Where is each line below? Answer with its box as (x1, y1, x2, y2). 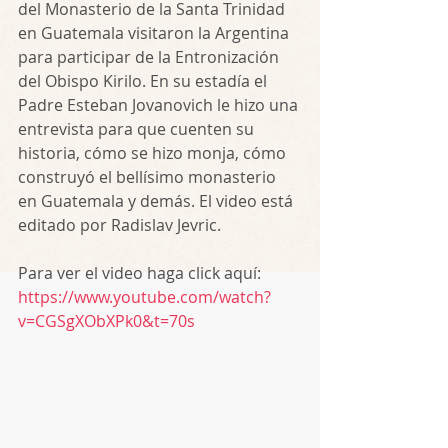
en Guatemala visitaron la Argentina (18, 21, 293, 44)
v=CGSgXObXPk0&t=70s (18, 309, 195, 332)
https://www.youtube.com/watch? (18, 285, 271, 308)
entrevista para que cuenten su (18, 117, 258, 140)
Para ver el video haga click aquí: (18, 261, 265, 284)
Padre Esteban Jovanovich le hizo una (18, 93, 302, 116)
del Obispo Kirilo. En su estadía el (18, 69, 271, 92)
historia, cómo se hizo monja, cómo (18, 141, 290, 164)
